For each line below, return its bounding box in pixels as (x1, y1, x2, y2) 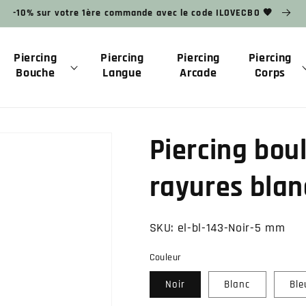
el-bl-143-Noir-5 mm (177, 221, 286, 236)
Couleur (149, 251, 182, 264)
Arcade (180, 65, 217, 81)
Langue (102, 65, 142, 81)
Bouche (16, 65, 55, 81)
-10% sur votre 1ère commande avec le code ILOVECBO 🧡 (12, 7, 276, 19)
